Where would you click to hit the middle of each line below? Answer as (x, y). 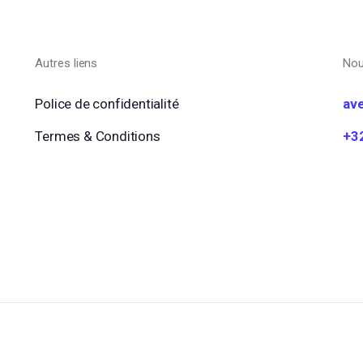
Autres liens (66, 64)
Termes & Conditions (98, 137)
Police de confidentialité (107, 104)
